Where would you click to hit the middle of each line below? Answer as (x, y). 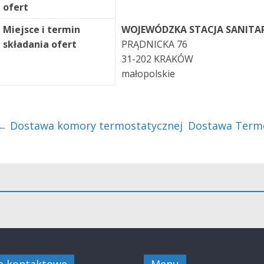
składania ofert (40, 44)
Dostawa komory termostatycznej (95, 126)
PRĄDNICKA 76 (154, 44)
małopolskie (148, 74)
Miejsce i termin (42, 29)
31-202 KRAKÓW (157, 59)
